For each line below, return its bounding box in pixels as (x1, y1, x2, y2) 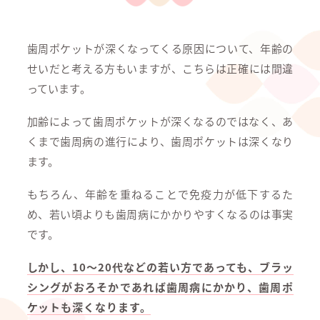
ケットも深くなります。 (26, 299, 151, 314)
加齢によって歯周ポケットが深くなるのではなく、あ (26, 114, 294, 129)
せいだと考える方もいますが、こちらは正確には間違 (26, 61, 294, 76)
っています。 (26, 81, 91, 96)
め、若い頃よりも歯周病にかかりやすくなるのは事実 (26, 206, 294, 221)
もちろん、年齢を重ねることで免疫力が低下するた (26, 186, 294, 201)
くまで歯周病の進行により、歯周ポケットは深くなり (26, 134, 294, 149)
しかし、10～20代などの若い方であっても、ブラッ (26, 259, 294, 274)
